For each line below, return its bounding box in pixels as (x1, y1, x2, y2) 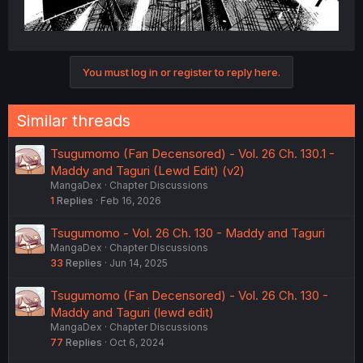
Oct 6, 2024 (109, 335, 164, 348)
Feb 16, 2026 (100, 194, 161, 207)
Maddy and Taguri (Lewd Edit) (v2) (50, 162, 245, 178)
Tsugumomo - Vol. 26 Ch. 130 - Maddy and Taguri (50, 224, 325, 241)
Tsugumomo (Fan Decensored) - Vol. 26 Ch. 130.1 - (50, 145, 335, 161)
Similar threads (16, 110, 130, 130)
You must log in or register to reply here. (83, 65, 280, 79)
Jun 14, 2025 (109, 256, 168, 269)
